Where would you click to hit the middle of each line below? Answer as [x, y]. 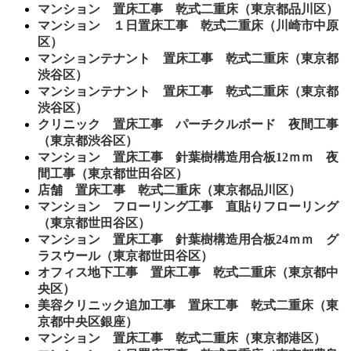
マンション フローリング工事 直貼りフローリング [188, 206]
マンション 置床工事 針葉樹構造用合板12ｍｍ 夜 [188, 157]
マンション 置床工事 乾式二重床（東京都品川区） [188, 9]
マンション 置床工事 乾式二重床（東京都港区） [182, 338]
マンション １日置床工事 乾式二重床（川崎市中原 [188, 25]
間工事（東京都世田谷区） [113, 173]
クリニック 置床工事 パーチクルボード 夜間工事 [188, 124]
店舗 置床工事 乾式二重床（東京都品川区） [169, 190]
